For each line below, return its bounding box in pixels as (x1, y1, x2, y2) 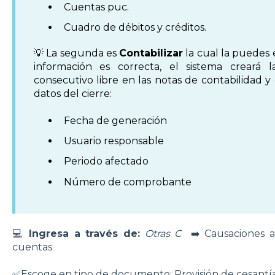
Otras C (144, 228, 191, 240)
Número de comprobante (63, 176, 192, 188)
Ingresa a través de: (29, 228, 140, 240)
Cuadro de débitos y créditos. (63, 21, 206, 33)
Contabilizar (119, 47, 184, 59)
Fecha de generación (63, 115, 167, 127)
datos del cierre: (33, 87, 112, 99)
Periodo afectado (63, 155, 149, 168)
